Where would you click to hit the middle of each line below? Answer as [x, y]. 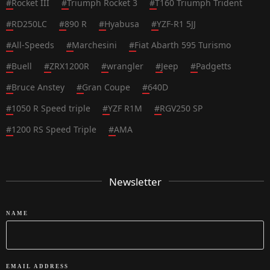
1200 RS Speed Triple [54, 129]
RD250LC [29, 24]
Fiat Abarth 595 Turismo [183, 45]
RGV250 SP [181, 108]
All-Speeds [33, 45]
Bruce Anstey [38, 87]
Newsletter [135, 182]
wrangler [125, 66]
